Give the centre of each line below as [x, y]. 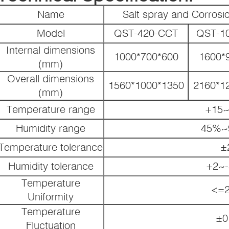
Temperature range [51, 109]
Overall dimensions [51, 78]
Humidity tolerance [51, 165]
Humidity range [51, 128]
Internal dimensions [51, 49]
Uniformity [51, 196]
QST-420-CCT [146, 32]
